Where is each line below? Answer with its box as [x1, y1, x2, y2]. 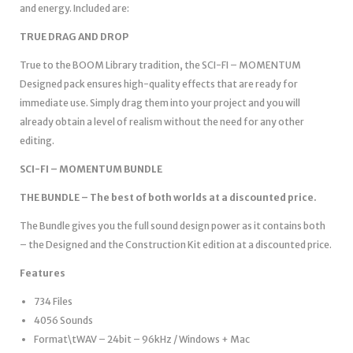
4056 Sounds [34, 314, 93, 326]
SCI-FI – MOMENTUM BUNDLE [20, 162, 162, 175]
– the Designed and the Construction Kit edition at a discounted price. [20, 238, 332, 251]
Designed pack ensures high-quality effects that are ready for [20, 77, 298, 90]
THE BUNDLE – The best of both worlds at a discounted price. [20, 191, 317, 203]
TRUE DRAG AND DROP [20, 30, 128, 43]
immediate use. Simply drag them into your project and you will [20, 96, 300, 109]
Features [20, 266, 65, 279]
